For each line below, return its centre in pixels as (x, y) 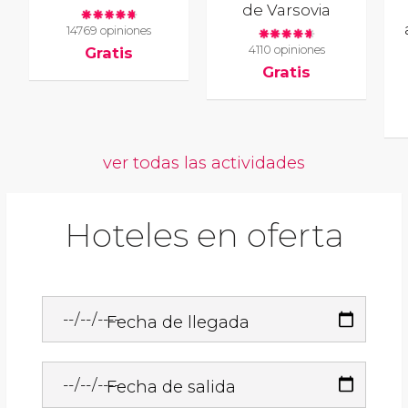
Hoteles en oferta (204, 235)
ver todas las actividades (204, 163)
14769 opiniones (109, 30)
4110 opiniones (286, 49)
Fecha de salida (172, 387)
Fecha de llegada (178, 321)
